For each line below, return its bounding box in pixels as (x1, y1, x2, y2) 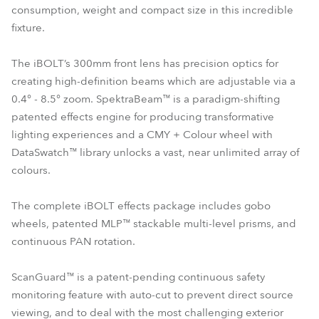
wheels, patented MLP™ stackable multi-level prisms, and (11, 216, 296, 231)
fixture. (11, 21, 45, 35)
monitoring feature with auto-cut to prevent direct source (11, 288, 293, 302)
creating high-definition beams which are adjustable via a (11, 74, 296, 88)
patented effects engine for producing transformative (11, 110, 274, 124)
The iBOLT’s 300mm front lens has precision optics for (11, 56, 278, 70)
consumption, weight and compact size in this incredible (11, 3, 293, 17)
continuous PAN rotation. (11, 234, 135, 249)
